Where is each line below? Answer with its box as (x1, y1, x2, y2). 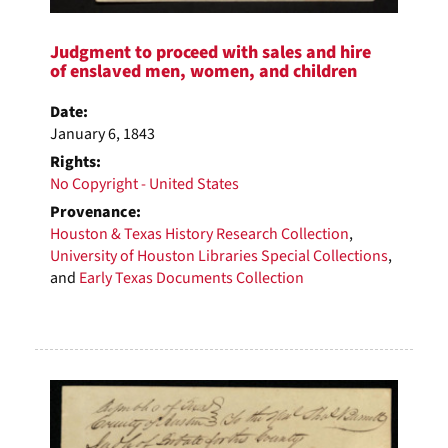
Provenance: (50, 200, 141, 223)
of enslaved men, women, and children (50, 58, 357, 84)
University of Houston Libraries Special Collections (50, 244, 388, 267)
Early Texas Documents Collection (79, 266, 304, 289)
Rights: (50, 150, 101, 173)
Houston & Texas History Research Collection (50, 222, 349, 245)
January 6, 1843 (50, 122, 155, 145)
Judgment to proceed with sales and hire (50, 39, 371, 65)
